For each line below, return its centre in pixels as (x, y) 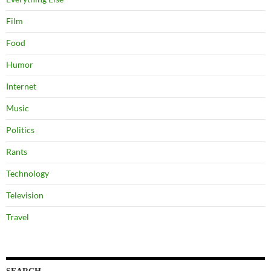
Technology (28, 174)
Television (25, 195)
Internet (21, 87)
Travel (18, 217)
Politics (20, 130)
